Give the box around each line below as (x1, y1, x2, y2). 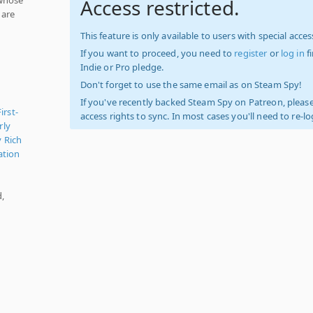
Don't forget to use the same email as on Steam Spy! (80, 78, 303, 91)
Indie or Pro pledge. (80, 61, 164, 73)
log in (280, 47, 305, 59)
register (234, 47, 268, 59)
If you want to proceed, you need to (80, 47, 235, 59)
